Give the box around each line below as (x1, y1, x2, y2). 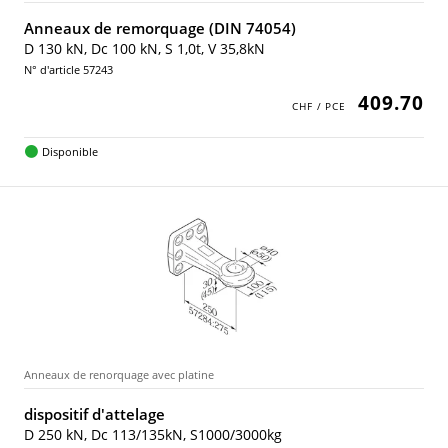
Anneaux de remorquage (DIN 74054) (24, 18, 296, 38)
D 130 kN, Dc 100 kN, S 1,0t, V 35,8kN (24, 39, 265, 58)
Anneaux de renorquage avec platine (24, 367, 214, 382)
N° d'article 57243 (24, 62, 113, 77)
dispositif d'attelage (24, 404, 165, 424)
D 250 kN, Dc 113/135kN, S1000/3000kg (24, 425, 282, 444)
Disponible (41, 144, 98, 159)
